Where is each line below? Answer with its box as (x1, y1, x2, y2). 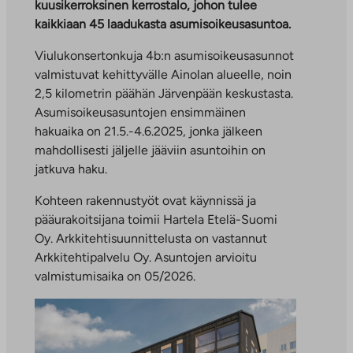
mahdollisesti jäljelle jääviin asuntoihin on (35, 143, 266, 158)
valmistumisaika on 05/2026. (35, 269, 195, 284)
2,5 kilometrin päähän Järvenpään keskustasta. (35, 86, 293, 101)
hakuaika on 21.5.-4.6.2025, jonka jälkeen (35, 124, 262, 139)
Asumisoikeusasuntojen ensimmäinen (35, 105, 246, 120)
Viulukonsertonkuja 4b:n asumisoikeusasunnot (35, 48, 294, 63)
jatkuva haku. (35, 162, 107, 176)
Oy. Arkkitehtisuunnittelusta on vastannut (35, 231, 267, 246)
